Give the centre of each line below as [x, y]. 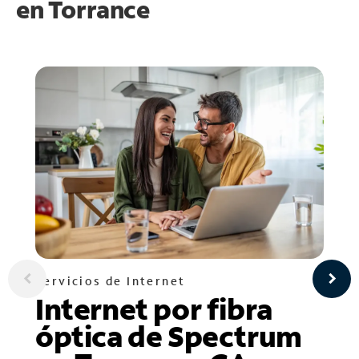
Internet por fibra [154, 309]
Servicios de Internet [111, 280]
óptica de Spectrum [169, 336]
